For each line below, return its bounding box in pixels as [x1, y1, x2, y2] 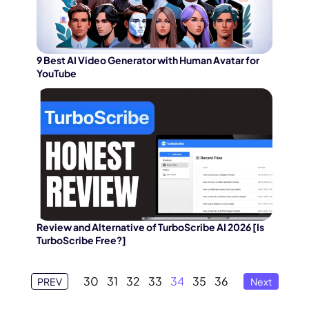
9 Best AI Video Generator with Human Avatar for [37, 54, 259, 66]
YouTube [37, 67, 77, 79]
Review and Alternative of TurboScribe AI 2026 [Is [37, 221, 264, 233]
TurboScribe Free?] [37, 234, 126, 246]
